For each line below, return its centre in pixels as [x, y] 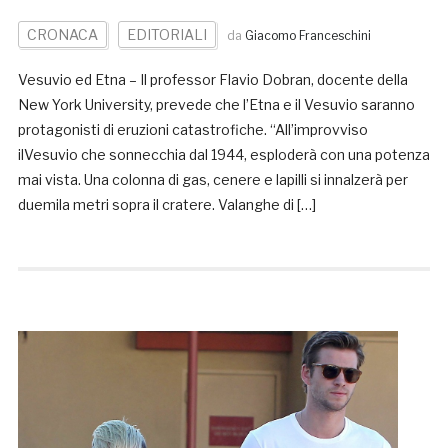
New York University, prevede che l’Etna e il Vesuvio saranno [216, 104]
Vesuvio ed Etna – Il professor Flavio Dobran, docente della [212, 79]
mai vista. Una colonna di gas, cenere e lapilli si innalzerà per [212, 179]
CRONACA [62, 34]
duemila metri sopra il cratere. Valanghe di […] [166, 204]
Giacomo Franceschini [307, 35]
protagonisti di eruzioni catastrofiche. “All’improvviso [192, 129]
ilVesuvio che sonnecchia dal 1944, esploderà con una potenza [223, 154]
